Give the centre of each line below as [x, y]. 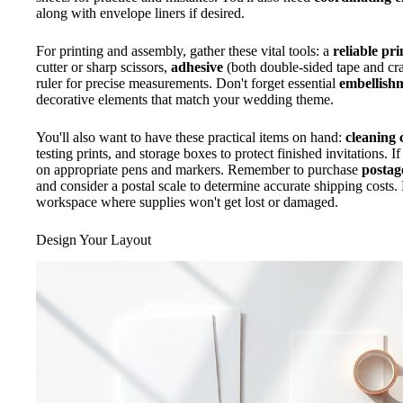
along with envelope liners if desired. [140, 13]
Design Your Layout [94, 239]
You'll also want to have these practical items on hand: [191, 137]
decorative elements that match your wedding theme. [185, 99]
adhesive [197, 67]
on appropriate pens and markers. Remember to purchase [199, 169]
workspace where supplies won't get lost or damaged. [187, 201]
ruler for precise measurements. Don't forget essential [188, 83]
